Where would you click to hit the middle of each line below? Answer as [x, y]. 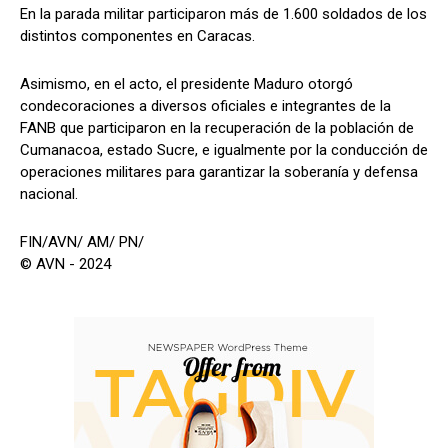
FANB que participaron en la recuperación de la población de [217, 127]
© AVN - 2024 [65, 263]
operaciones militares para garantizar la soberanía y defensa [219, 171]
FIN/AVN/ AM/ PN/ [82, 241]
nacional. [49, 193]
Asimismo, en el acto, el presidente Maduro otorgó [186, 83]
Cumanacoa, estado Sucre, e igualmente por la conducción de [224, 149]
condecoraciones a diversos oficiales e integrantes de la [205, 105]
